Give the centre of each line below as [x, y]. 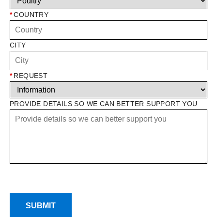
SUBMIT [41, 206]
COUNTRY [31, 15]
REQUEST [31, 76]
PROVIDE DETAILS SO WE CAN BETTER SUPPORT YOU [104, 104]
